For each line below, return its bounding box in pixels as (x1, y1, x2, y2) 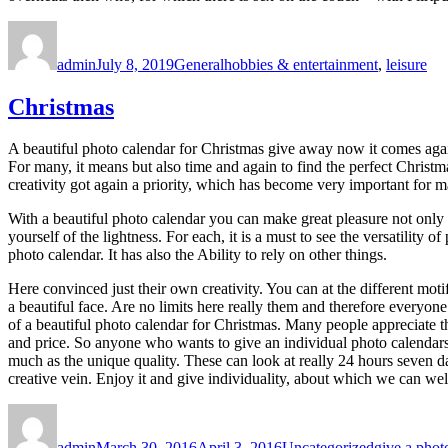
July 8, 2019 (96, 55, 174, 73)
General (174, 55, 224, 73)
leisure (386, 55, 427, 73)
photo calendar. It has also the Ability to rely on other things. (8, 246, 387, 264)
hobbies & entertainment (224, 55, 378, 73)
